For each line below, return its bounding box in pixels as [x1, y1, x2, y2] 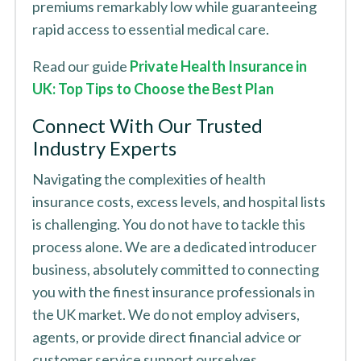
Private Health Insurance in [129, 57, 307, 75]
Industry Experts [31, 136, 176, 160]
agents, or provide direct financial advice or [31, 328, 301, 346]
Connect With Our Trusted [31, 114, 263, 137]
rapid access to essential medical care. [31, 20, 269, 38]
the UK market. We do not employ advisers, [31, 305, 300, 323]
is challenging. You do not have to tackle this [31, 215, 305, 233]
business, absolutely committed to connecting [31, 260, 319, 278]
